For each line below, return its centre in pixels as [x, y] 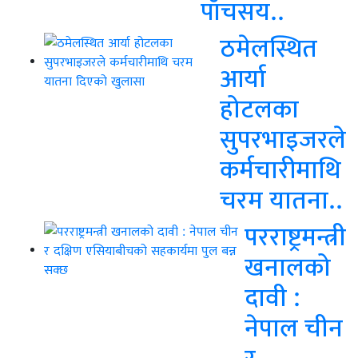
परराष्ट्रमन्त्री [295, 236]
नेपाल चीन [294, 327]
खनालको [288, 266]
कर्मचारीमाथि [280, 169]
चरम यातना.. [281, 199]
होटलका [259, 108]
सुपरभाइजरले [283, 138]
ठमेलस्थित [268, 47]
